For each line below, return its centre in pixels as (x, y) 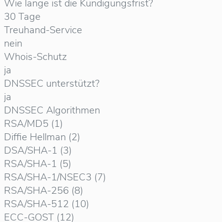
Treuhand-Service (43, 30)
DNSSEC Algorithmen (52, 110)
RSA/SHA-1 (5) (38, 164)
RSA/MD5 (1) (33, 124)
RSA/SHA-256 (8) (44, 191)
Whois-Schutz (35, 57)
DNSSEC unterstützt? (52, 83)
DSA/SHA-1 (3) (38, 150)
